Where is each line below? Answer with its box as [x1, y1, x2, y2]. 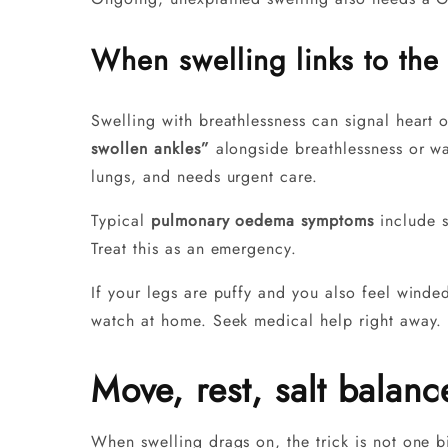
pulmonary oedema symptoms [150, 209, 374, 233]
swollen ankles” [91, 137, 210, 161]
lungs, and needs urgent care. [91, 165, 325, 189]
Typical [91, 209, 151, 233]
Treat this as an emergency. [91, 237, 298, 261]
